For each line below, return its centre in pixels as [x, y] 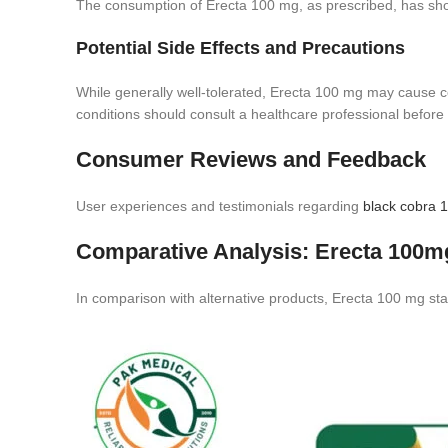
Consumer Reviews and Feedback [251, 159]
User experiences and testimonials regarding [219, 206]
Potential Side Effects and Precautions [240, 48]
